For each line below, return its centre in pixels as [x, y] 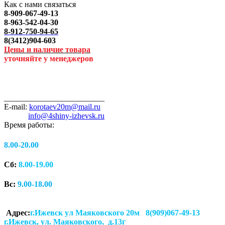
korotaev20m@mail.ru [65, 107]
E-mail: [17, 107]
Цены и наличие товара [47, 49]
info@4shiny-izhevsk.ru [66, 116]
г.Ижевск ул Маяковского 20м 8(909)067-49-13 [115, 213]
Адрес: [17, 213]
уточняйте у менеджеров [49, 58]
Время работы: [29, 125]
